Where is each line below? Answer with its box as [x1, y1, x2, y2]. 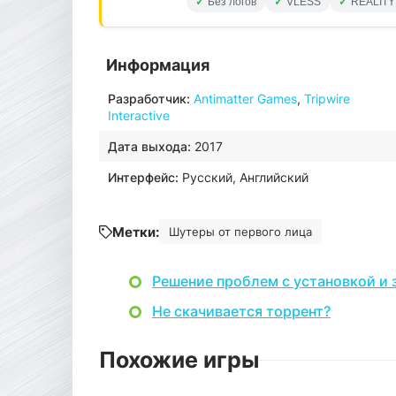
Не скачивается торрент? [152, 302, 331, 320]
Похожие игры [99, 346, 259, 373]
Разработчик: [108, 91, 190, 106]
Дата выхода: [108, 139, 191, 154]
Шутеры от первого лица [169, 225, 312, 239]
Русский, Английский [179, 170, 308, 185]
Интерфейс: [108, 170, 179, 185]
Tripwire [304, 91, 350, 106]
